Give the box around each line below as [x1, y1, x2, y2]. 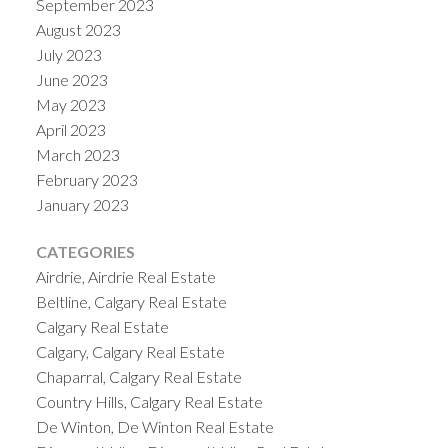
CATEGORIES [35, 242, 135, 262]
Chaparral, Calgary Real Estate [35, 367, 242, 387]
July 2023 [35, 44, 102, 64]
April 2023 [35, 119, 106, 139]
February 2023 [35, 169, 138, 189]
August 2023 [35, 19, 121, 39]
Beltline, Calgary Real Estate [35, 292, 227, 312]
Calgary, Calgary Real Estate [35, 342, 225, 362]
